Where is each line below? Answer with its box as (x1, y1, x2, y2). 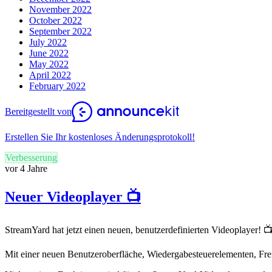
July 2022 (29, 36, 67, 47)
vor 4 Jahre (5, 163, 47, 174)
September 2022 (29, 25, 92, 36)
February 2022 (29, 80, 86, 91)
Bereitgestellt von (5, 106, 72, 117)
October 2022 (29, 15, 82, 25)
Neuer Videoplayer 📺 (5, 189, 141, 205)
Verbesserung (5, 152, 57, 163)
